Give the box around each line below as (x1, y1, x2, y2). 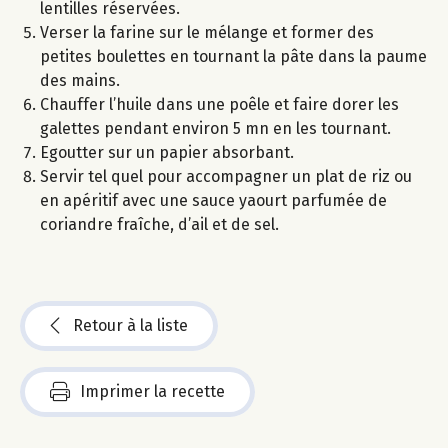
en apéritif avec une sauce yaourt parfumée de (40, 191, 387, 211)
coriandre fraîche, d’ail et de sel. (40, 215, 279, 235)
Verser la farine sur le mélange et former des (40, 23, 374, 43)
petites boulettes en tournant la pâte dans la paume (40, 47, 427, 67)
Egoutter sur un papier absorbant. (40, 143, 294, 163)
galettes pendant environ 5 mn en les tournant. (40, 119, 391, 139)
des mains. (40, 71, 120, 91)
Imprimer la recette (80, 382, 225, 402)
